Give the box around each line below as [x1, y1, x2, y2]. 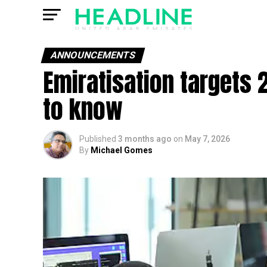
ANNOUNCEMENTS [49, 49, 137, 61]
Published [79, 134, 116, 144]
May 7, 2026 [185, 134, 230, 144]
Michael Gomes [91, 145, 153, 155]
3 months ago [118, 134, 172, 144]
